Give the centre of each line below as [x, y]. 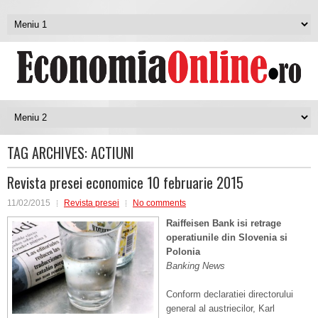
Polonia [183, 252]
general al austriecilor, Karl [220, 308]
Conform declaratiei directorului [230, 294]
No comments [159, 203]
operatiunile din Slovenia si [227, 237]
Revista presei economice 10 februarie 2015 [125, 182]
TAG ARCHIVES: [49, 153]
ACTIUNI [113, 153]
